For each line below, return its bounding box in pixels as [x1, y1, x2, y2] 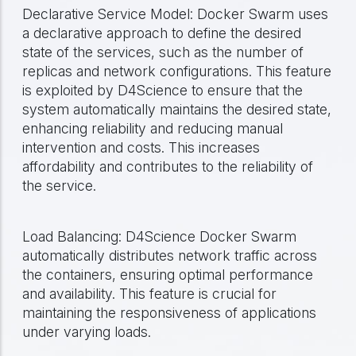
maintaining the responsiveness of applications [22, 304, 316, 321]
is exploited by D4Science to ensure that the [22, 82, 303, 99]
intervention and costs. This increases [22, 139, 260, 156]
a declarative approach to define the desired [22, 25, 301, 41]
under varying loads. [22, 323, 151, 340]
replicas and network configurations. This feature [22, 63, 331, 79]
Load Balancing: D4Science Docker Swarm [22, 228, 296, 245]
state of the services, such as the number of [22, 44, 304, 60]
